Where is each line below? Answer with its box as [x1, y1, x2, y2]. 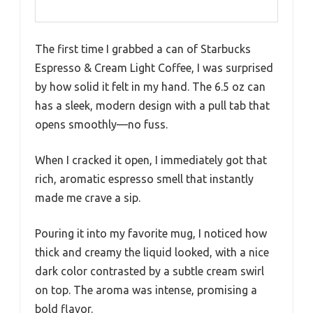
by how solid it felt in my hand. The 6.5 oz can [35, 80, 265, 93]
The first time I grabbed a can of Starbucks [35, 43, 251, 55]
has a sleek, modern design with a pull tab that [35, 99, 270, 112]
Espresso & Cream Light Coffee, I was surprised [35, 61, 273, 74]
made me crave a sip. [35, 191, 140, 204]
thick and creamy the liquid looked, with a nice [35, 246, 269, 259]
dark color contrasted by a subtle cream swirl [35, 265, 264, 277]
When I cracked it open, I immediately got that [35, 154, 267, 166]
